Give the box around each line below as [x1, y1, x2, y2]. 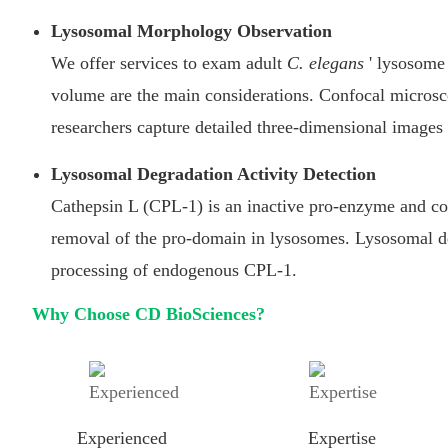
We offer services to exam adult [51, 52, 287, 73]
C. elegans [287, 52, 364, 73]
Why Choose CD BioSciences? [32, 303, 265, 324]
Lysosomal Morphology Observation [51, 20, 332, 41]
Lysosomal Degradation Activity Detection [51, 163, 376, 184]
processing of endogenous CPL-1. [51, 259, 297, 280]
